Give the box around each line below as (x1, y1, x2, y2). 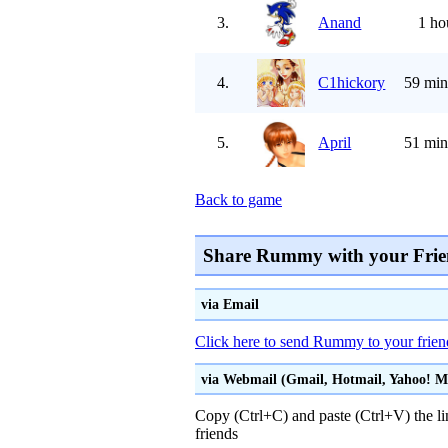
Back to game (195, 191, 282, 209)
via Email (200, 296, 259, 313)
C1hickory (318, 74, 386, 92)
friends (195, 425, 238, 443)
